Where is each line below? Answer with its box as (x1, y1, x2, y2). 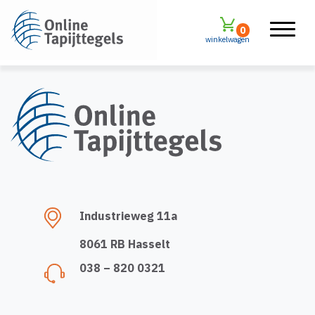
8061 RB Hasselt (79, 236, 170, 251)
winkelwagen (205, 34, 250, 44)
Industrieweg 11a (79, 208, 177, 223)
